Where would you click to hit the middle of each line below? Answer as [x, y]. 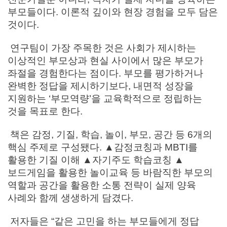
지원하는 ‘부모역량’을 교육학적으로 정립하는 [105, 98]
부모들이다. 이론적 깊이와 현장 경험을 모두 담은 [113, 12]
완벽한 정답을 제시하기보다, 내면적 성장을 [101, 86]
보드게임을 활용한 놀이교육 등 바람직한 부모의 [110, 172]
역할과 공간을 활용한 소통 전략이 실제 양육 [102, 185]
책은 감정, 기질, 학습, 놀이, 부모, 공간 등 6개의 [110, 134]
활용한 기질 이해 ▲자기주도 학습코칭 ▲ [96, 160]
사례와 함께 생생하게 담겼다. [70, 198]
